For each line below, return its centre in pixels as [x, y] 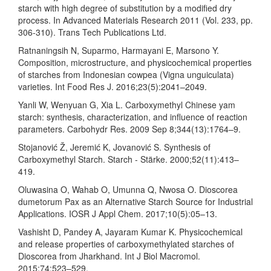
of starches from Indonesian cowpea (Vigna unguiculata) [126, 75]
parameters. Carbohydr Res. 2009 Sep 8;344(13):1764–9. [129, 129]
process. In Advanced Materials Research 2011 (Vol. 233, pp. [135, 20]
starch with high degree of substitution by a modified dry [125, 8]
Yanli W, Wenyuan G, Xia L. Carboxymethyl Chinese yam [127, 105]
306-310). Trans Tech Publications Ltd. [92, 32]
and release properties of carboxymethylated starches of [126, 244]
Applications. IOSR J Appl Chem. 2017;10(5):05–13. [118, 214]
